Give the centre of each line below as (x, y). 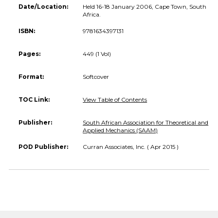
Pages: (29, 54)
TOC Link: (34, 99)
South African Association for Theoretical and (146, 122)
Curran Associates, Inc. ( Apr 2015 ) (131, 146)
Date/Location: (43, 6)
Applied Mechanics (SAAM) (120, 130)
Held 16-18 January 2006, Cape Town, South (145, 6)
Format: (31, 76)
